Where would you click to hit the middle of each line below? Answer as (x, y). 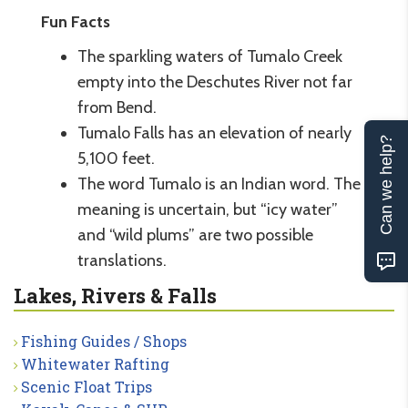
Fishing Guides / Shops (104, 341)
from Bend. (117, 107)
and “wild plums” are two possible (195, 235)
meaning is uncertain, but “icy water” (208, 209)
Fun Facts (76, 21)
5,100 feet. (116, 158)
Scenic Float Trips (87, 386)
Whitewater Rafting (95, 363)
